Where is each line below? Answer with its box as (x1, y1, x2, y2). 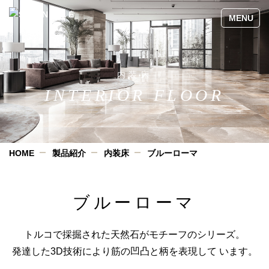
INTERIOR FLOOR (44, 86, 225, 104)
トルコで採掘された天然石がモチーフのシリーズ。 (24, 229, 245, 240)
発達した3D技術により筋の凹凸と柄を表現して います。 (11, 246, 258, 256)
